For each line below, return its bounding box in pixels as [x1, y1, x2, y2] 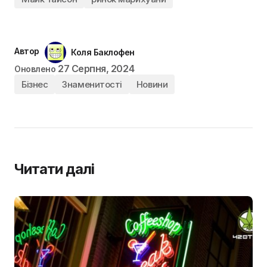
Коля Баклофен [71, 46, 135, 57]
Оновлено [14, 63, 56, 74]
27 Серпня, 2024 [58, 62, 135, 74]
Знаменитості [62, 78, 122, 90]
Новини [136, 78, 168, 90]
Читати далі [14, 160, 95, 178]
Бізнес [21, 78, 48, 90]
